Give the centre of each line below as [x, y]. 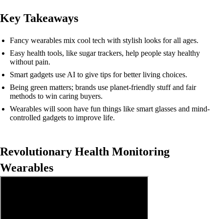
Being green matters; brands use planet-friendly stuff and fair [103, 87]
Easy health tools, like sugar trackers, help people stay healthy [105, 53]
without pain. [30, 62]
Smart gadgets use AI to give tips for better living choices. [99, 75]
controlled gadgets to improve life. [62, 118]
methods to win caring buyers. [56, 96]
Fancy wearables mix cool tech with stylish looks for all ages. [104, 40]
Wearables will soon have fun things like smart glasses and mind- [110, 109]
